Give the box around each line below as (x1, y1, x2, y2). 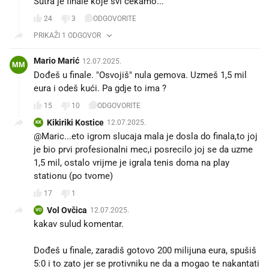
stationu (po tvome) (34, 170, 113, 181)
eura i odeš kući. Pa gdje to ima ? (34, 82, 166, 94)
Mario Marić (34, 55, 79, 65)
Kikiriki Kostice (47, 117, 104, 127)
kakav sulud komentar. (34, 218, 124, 229)
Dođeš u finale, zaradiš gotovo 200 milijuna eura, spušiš (34, 244, 256, 256)
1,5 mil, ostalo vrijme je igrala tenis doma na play (34, 157, 229, 168)
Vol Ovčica (47, 205, 87, 215)
